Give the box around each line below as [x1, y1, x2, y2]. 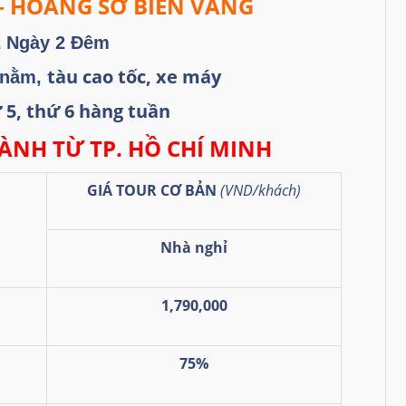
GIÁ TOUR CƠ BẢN [87, 179, 220, 200]
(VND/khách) [220, 179, 301, 200]
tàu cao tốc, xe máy [46, 63, 221, 89]
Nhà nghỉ [160, 237, 227, 257]
